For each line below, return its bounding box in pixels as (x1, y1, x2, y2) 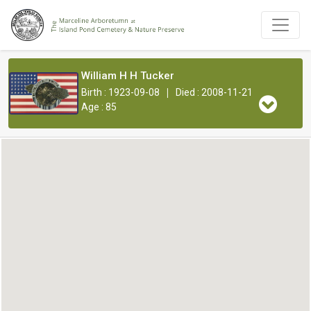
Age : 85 (81, 101, 117, 112)
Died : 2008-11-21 (176, 86, 253, 98)
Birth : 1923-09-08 (81, 86, 160, 98)
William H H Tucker (81, 69, 174, 82)
